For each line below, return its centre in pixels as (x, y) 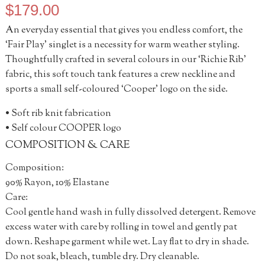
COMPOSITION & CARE (67, 145)
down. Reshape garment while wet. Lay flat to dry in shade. (127, 242)
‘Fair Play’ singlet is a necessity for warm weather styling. (122, 45)
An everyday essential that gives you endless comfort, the (124, 30)
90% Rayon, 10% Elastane (57, 183)
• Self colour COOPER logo (63, 128)
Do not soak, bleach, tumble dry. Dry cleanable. (102, 257)
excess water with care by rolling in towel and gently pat (121, 227)
